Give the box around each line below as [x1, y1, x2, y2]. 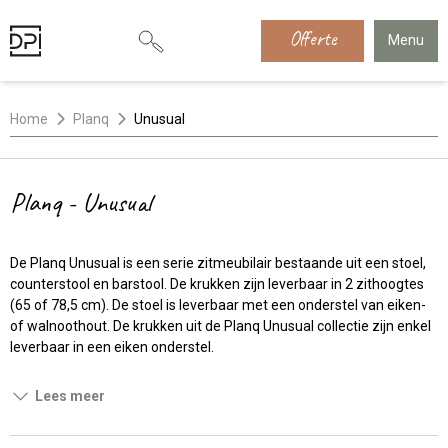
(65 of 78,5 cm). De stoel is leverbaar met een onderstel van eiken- [10, 297, 426, 313]
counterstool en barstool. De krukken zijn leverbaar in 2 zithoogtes [10, 276, 424, 292]
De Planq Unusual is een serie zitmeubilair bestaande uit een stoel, [10, 255, 426, 271]
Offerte [288, 26, 336, 51]
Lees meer [34, 388, 105, 404]
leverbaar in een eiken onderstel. [10, 339, 217, 355]
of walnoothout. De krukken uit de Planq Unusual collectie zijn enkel [10, 318, 431, 334]
